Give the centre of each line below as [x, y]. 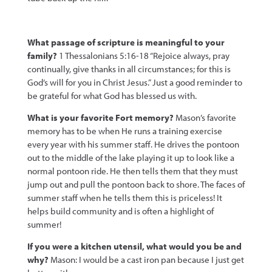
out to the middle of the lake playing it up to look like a [131, 157]
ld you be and [214, 246]
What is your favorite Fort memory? [101, 117]
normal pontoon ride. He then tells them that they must [132, 171]
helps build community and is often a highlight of [120, 211]
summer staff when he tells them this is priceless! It [124, 197]
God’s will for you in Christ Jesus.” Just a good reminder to [134, 82]
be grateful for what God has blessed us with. [112, 95]
